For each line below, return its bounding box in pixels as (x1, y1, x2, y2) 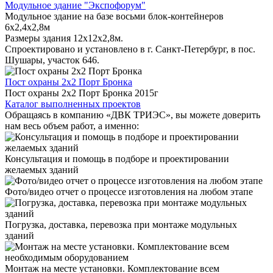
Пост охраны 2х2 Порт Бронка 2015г (5, 87, 158, 98)
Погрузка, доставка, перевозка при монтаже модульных (5, 219, 237, 230)
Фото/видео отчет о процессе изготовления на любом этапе (5, 186, 253, 197)
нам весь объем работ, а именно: (5, 120, 139, 131)
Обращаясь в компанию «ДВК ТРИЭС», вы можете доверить (5, 109, 260, 120)
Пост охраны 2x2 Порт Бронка (5, 76, 132, 87)
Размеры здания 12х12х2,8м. (5, 32, 123, 43)
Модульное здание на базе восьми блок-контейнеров (5, 10, 224, 21)
